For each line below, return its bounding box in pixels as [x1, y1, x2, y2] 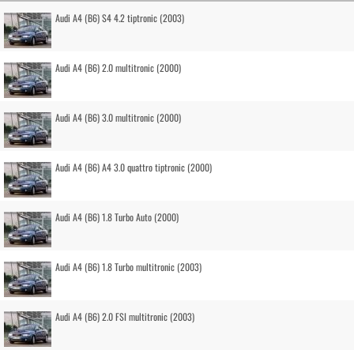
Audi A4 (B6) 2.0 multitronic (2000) [55, 61, 181, 74]
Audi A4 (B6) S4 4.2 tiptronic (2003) [55, 11, 184, 24]
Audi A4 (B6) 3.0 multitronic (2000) [55, 111, 181, 124]
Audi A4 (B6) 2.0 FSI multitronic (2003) [55, 310, 194, 323]
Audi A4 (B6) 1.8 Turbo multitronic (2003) [55, 260, 201, 273]
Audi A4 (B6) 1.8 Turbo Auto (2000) [55, 210, 179, 224]
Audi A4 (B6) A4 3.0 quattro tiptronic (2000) [55, 160, 212, 174]
